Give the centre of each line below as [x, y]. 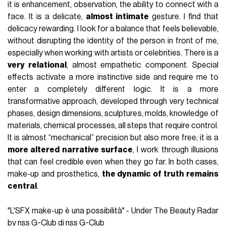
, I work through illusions [175, 150]
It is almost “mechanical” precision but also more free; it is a [113, 137]
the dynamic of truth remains [160, 174]
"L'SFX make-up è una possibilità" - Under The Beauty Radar [113, 211]
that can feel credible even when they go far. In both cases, [113, 162]
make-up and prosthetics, [55, 174]
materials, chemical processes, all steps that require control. [113, 125]
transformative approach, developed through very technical [113, 101]
